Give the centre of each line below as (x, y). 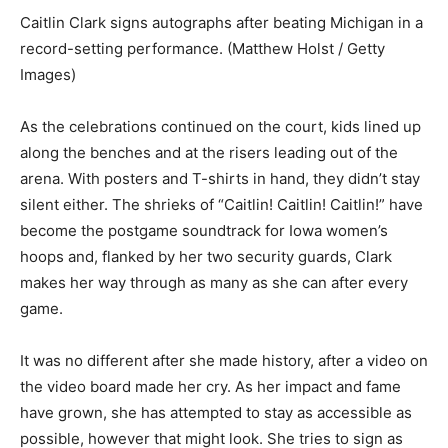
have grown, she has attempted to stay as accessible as (216, 413)
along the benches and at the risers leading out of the (209, 153)
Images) (48, 75)
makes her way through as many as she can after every (214, 283)
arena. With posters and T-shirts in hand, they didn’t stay (220, 179)
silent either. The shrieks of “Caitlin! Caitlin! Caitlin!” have (221, 205)
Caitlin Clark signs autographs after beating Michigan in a (221, 23)
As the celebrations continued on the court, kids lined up (220, 127)
